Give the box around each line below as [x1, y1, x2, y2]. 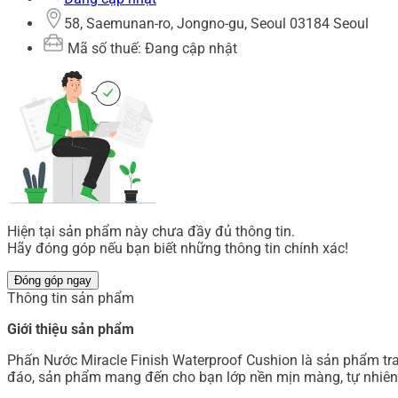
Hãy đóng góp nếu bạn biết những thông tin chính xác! [7, 240, 348, 258]
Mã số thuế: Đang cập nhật [64, 40, 237, 58]
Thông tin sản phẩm [7, 290, 134, 307]
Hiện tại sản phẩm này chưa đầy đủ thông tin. [7, 223, 295, 241]
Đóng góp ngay [14, 274, 92, 288]
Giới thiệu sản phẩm [7, 321, 134, 338]
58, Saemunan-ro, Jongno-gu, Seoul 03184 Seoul [64, 15, 369, 33]
